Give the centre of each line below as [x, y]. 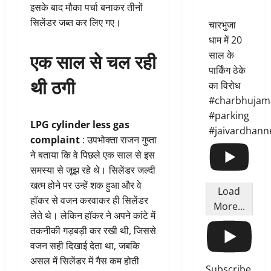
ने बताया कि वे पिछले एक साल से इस [93, 155]
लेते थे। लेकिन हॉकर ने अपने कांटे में [93, 216]
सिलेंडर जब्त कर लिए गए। [76, 23]
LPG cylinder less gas [80, 125]
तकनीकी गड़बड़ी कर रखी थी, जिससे [93, 231]
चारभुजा [222, 25]
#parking [229, 116]
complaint [55, 140]
